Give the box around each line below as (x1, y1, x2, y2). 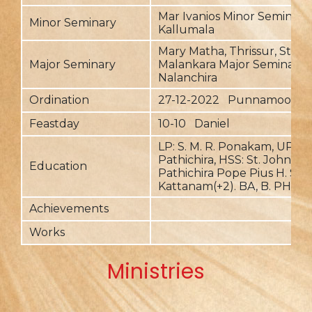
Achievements (29, 202, 109, 215)
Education (29, 159, 87, 173)
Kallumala (158, 23, 214, 36)
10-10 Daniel (158, 117, 230, 130)
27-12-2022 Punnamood (158, 93, 299, 107)
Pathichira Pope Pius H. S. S (158, 166, 309, 180)
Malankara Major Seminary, (158, 58, 306, 71)
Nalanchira (158, 71, 217, 84)
